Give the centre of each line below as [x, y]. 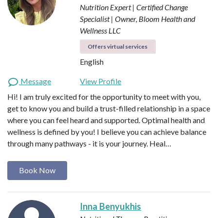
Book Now [37, 170]
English [92, 62]
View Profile [101, 81]
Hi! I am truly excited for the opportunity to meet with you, [104, 97]
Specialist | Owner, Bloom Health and [138, 19]
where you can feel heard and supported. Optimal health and [106, 120]
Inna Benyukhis [111, 206]
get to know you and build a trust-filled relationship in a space [109, 109]
